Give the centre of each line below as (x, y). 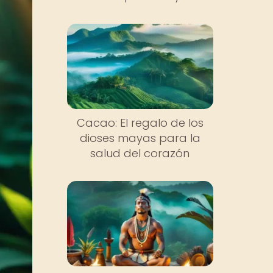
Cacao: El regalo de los (140, 122)
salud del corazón (140, 153)
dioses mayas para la (140, 138)
